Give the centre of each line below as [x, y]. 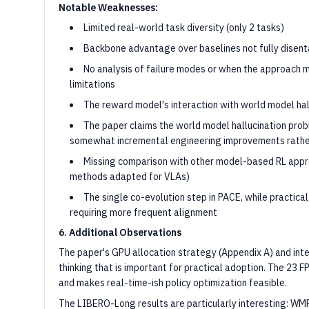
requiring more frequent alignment [143, 212]
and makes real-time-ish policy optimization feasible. [173, 283]
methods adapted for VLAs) [130, 177]
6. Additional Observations [120, 232]
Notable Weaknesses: [108, 8]
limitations [92, 84]
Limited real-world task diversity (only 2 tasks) [184, 28]
